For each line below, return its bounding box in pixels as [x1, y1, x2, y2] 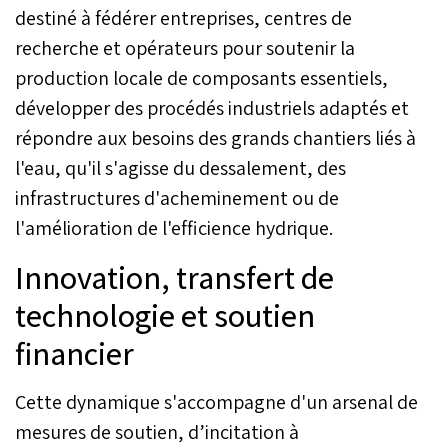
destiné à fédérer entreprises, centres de [15, 4, 352, 31]
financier [15, 331, 134, 374]
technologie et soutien [15, 293, 315, 336]
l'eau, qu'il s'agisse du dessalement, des [15, 154, 346, 181]
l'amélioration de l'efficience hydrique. [15, 214, 333, 241]
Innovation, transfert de [15, 255, 334, 298]
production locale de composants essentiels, [15, 64, 388, 91]
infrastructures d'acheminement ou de [15, 184, 339, 211]
